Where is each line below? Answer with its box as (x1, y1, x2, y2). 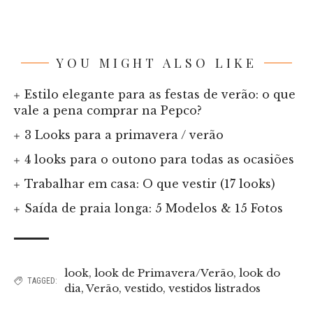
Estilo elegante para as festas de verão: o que (24, 87, 296, 101)
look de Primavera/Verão (94, 265, 233, 279)
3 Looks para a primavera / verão (24, 127, 224, 142)
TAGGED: (27, 275, 57, 286)
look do (239, 265, 280, 279)
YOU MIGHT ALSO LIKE (56, 54, 257, 71)
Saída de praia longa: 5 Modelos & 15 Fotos (24, 201, 284, 215)
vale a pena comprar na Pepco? (14, 103, 202, 117)
